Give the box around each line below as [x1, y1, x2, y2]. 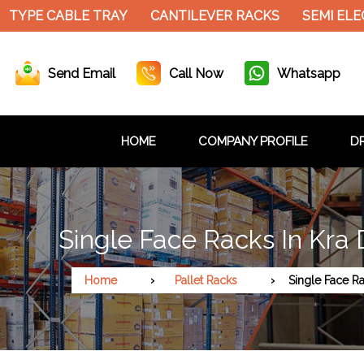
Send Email [48, 65, 115, 81]
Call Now [169, 65, 223, 81]
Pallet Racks [175, 273, 237, 287]
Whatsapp [277, 65, 340, 81]
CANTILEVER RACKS [143, 8, 272, 24]
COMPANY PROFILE [197, 133, 308, 149]
